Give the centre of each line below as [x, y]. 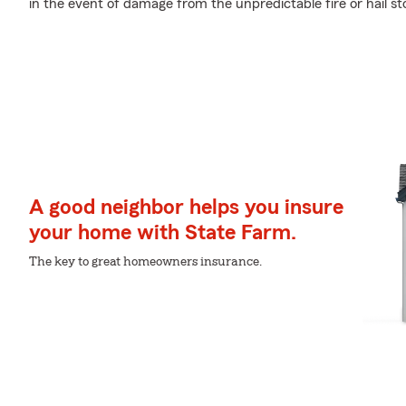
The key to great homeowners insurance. [145, 262]
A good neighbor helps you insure [186, 208]
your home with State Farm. [163, 233]
